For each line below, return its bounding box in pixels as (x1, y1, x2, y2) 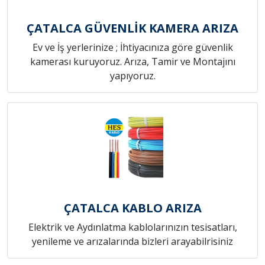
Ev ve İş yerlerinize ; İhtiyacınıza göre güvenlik (32, 40, 233, 54)
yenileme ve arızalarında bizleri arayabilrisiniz (32, 234, 233, 248)
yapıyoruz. (109, 69, 156, 82)
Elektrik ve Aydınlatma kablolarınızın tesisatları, (28, 220, 237, 234)
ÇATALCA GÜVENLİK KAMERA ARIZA (27, 20, 238, 36)
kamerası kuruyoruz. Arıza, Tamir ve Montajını (30, 54, 235, 68)
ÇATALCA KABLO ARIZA (63, 199, 202, 216)
